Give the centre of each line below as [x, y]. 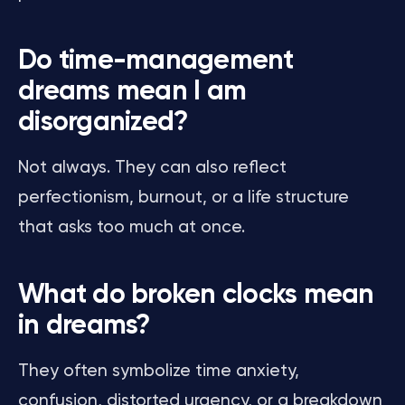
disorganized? [103, 123]
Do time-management [156, 61]
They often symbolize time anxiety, [159, 371]
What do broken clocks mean [196, 296]
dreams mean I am [132, 92]
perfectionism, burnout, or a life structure [184, 198]
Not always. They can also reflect [152, 168]
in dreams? [84, 326]
